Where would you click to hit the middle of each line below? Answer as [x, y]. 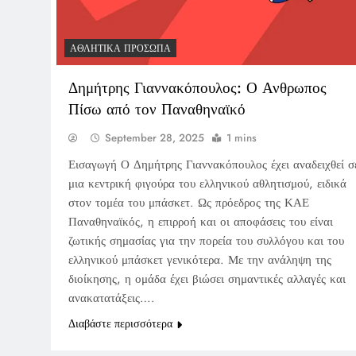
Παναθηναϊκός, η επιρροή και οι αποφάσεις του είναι [201, 221]
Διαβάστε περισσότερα [120, 323]
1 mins [242, 137]
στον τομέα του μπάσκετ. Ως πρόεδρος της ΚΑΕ [189, 202]
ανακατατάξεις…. [112, 298]
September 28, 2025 [155, 137]
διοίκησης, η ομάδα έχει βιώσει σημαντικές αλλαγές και [207, 279]
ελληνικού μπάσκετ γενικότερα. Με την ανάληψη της [200, 259]
